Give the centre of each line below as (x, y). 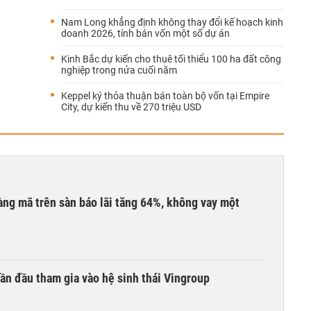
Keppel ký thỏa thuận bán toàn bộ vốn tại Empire (165, 96)
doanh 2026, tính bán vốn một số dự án (145, 33)
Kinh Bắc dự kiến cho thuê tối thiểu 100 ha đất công (171, 59)
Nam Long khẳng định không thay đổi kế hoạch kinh (172, 22)
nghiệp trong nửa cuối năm (119, 70)
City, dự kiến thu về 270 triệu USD (131, 107)
